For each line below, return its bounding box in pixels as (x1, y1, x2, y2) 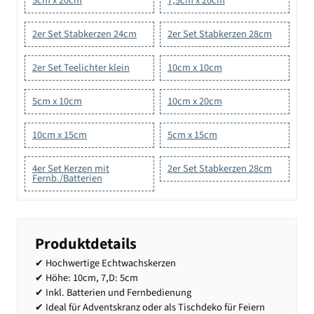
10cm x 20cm (167, 93, 222, 109)
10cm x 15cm (32, 127, 87, 142)
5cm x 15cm (167, 127, 217, 142)
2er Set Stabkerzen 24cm (32, 26, 137, 41)
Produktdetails (35, 233, 137, 256)
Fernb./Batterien (32, 170, 102, 186)
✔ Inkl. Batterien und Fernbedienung (35, 285, 191, 301)
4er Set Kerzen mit (32, 161, 109, 176)
